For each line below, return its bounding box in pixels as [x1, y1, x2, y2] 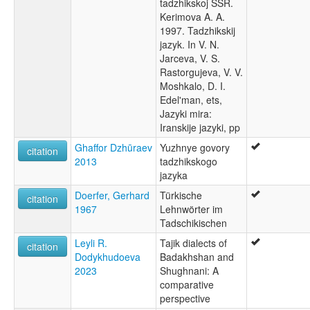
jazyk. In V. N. [160, 37, 219, 52]
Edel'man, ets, [160, 93, 222, 107]
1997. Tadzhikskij [160, 24, 235, 38]
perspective [160, 291, 210, 306]
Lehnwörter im [160, 202, 223, 217]
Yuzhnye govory [160, 140, 230, 155]
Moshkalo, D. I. [160, 79, 226, 93]
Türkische [160, 188, 202, 203]
